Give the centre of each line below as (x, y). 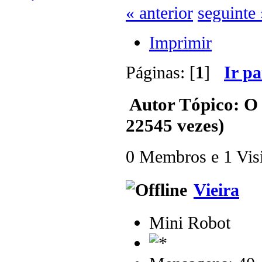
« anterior (159, 13)
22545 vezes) (175, 125)
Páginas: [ (161, 73)
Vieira (216, 190)
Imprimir (180, 43)
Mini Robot (190, 223)
